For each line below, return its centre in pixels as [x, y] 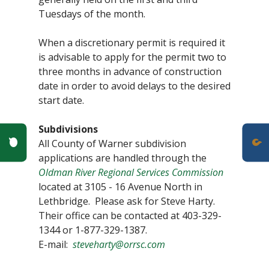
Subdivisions [68, 129]
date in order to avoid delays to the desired [134, 86]
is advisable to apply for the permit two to [132, 57]
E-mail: [56, 245]
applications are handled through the [122, 158]
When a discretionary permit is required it [132, 43]
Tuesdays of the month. [92, 14]
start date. [61, 101]
